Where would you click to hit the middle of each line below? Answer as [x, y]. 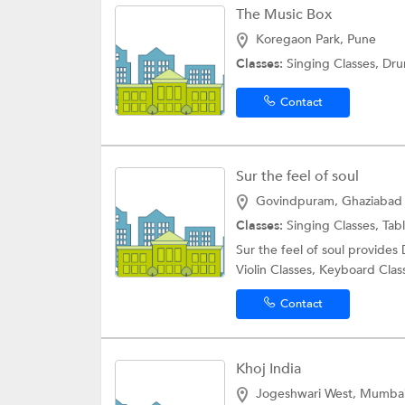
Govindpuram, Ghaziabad [329, 201]
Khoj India [268, 369]
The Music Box [284, 14]
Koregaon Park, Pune [316, 39]
